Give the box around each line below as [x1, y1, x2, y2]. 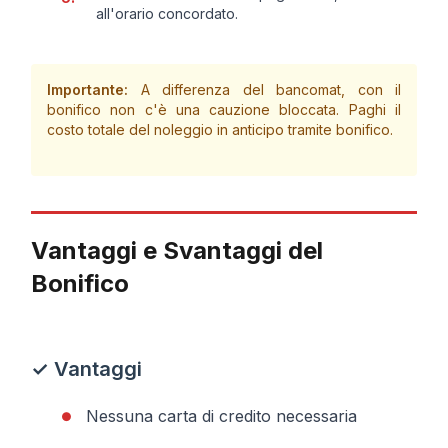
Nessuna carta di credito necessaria [86, 405, 357, 426]
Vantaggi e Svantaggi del [31, 235, 323, 265]
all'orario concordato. [96, 4, 238, 22]
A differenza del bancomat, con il [128, 80, 401, 98]
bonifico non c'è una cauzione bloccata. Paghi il [47, 100, 401, 118]
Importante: [47, 80, 128, 98]
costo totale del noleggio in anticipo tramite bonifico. [47, 120, 393, 138]
